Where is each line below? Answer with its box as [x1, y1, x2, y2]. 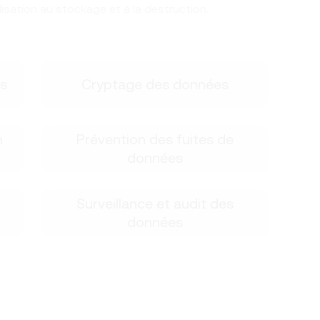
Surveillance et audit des [76, 195, 234, 212]
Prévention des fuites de [76, 131, 234, 148]
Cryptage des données [81, 76, 229, 93]
